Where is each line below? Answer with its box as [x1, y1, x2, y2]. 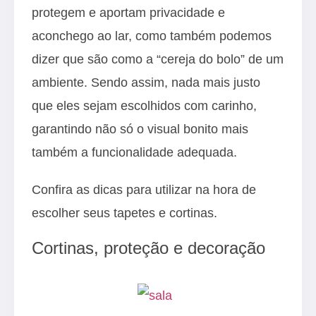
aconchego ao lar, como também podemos [32, 28, 272, 43]
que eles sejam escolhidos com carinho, [32, 98, 257, 113]
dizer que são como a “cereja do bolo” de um [32, 51, 284, 66]
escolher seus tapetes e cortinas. [32, 205, 221, 220]
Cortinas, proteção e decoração [32, 238, 265, 257]
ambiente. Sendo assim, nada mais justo [32, 75, 260, 90]
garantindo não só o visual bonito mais [32, 121, 248, 136]
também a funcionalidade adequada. [32, 145, 237, 159]
